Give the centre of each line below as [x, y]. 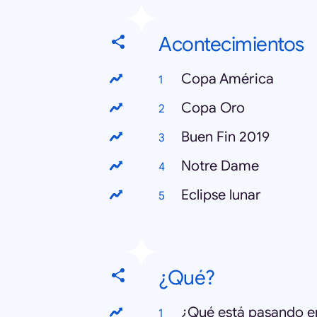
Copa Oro [213, 108]
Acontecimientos [231, 44]
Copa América [227, 79]
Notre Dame [220, 166]
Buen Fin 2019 [225, 137]
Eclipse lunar [221, 195]
